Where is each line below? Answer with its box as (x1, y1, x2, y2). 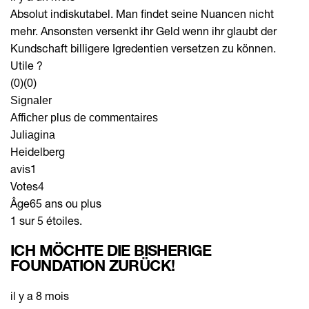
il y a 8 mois (10, 288, 69, 302)
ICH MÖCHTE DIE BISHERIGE (10, 241, 212, 259)
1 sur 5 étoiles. (10, 213, 82, 227)
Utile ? (10, 58, 43, 72)
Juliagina (10, 128, 55, 141)
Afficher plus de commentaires (10, 111, 158, 123)
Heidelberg (10, 144, 65, 158)
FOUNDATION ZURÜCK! (10, 256, 175, 275)
